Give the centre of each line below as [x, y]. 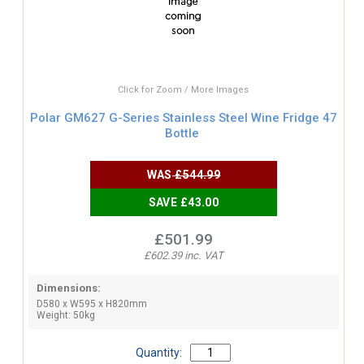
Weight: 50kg [65, 316]
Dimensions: [68, 288]
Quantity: [159, 353]
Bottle [182, 133]
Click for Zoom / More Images [184, 90]
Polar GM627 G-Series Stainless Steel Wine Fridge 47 [183, 117]
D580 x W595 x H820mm [91, 304]
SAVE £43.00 [184, 203]
